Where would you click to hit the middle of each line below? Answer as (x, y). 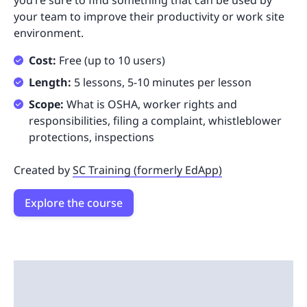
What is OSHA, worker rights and (152, 105)
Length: (51, 83)
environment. (51, 33)
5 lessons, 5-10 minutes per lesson (163, 83)
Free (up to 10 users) (112, 61)
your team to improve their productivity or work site (149, 17)
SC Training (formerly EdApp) (147, 170)
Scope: (48, 105)
